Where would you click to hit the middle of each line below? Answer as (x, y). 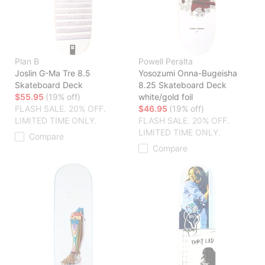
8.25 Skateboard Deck (182, 85)
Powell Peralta (166, 62)
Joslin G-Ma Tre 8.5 (53, 73)
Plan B (27, 62)
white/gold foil (166, 97)
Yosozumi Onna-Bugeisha (188, 73)
